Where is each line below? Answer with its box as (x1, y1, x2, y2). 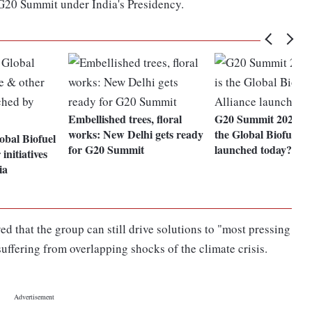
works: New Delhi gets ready (68, 126, 204, 143)
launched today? (214, 141, 292, 158)
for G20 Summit (68, 141, 145, 158)
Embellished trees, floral (68, 111, 182, 127)
